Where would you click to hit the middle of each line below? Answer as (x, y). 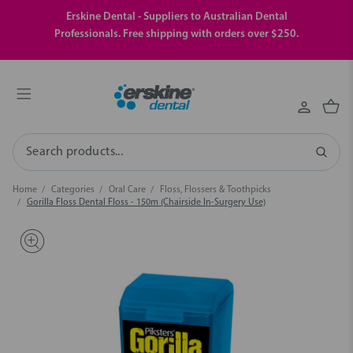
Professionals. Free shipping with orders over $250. (176, 34)
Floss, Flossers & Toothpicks (216, 190)
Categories (73, 190)
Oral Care (127, 190)
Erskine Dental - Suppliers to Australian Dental (176, 17)
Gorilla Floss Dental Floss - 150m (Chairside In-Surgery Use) (146, 203)
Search (41, 152)
